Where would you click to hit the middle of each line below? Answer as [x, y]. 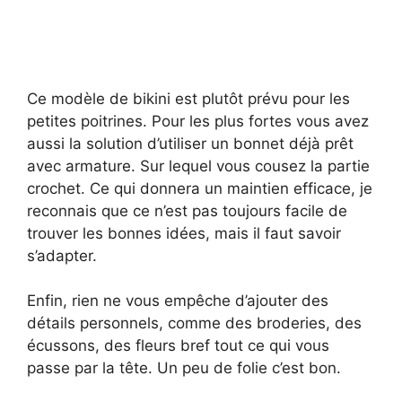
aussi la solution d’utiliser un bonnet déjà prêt [190, 143]
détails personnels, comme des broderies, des [194, 323]
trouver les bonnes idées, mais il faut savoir [184, 233]
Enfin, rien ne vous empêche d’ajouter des [178, 301]
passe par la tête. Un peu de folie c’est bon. [184, 368]
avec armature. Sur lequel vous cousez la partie [198, 166]
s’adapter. [62, 255]
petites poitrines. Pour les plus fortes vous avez [198, 121]
